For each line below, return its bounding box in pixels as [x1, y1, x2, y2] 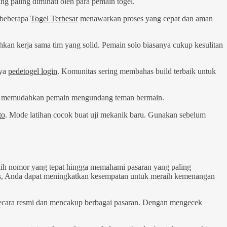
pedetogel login [8, 67, 57, 76]
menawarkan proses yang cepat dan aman [78, 14, 213, 23]
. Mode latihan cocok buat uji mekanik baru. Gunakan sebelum [5, 110, 206, 120]
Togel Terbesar [30, 14, 78, 23]
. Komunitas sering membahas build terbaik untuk [57, 67, 216, 76]
